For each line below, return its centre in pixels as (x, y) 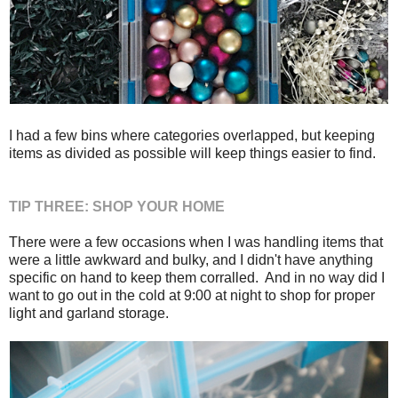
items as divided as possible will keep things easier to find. (192, 153)
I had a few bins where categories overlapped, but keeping (192, 135)
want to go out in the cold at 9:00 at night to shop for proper (192, 295)
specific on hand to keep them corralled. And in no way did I (197, 277)
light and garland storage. (89, 313)
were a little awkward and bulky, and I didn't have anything (191, 259)
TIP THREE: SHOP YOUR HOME (117, 206)
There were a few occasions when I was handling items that (196, 242)
